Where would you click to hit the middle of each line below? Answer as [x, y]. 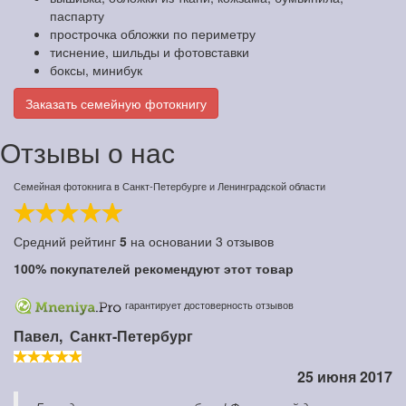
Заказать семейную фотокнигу [116, 104]
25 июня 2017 [345, 377]
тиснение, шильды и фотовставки [150, 52]
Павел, [40, 336]
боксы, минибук [96, 70]
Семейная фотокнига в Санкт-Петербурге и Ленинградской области [169, 186]
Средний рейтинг [67, 242]
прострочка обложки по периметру [153, 34]
